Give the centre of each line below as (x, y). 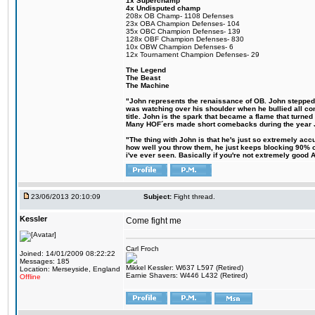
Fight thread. (194, 197)
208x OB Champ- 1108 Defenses (180, 16)
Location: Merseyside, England (70, 269)
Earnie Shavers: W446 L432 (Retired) (187, 275)
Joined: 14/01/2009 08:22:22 (67, 253)
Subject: (157, 197)
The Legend (146, 70)
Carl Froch (142, 249)
